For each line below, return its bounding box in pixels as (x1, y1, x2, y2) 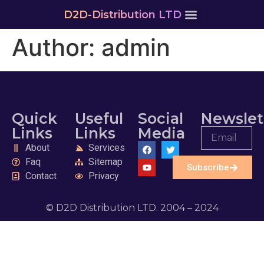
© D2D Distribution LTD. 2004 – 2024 (45, 202, 219, 213)
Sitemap (88, 156, 123, 167)
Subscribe (187, 161, 229, 173)
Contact (25, 170, 57, 181)
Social (138, 110, 183, 127)
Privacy (88, 170, 119, 181)
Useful (75, 110, 123, 127)
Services (88, 142, 125, 153)
